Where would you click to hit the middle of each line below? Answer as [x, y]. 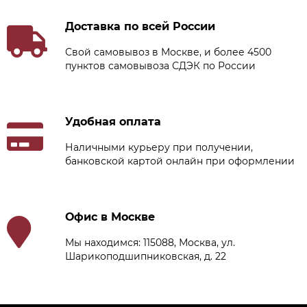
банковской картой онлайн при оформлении [180, 161]
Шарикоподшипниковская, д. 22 [146, 256]
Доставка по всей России [140, 26]
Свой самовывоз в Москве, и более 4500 [168, 52]
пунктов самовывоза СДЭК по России [160, 65]
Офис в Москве [110, 217]
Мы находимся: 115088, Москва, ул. [150, 242]
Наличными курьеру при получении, [159, 147]
